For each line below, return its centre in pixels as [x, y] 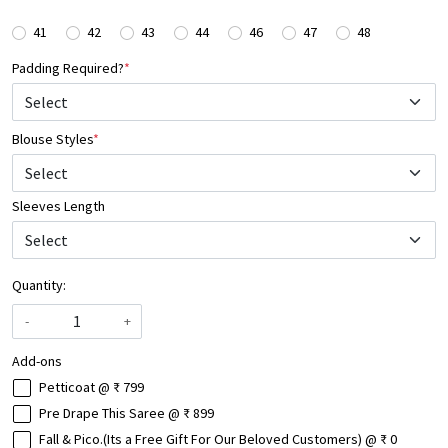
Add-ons [37, 361]
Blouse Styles [52, 139]
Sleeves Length [58, 206]
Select [46, 173]
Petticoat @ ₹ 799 [91, 387]
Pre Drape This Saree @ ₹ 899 [126, 413]
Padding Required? [68, 68]
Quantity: [39, 285]
